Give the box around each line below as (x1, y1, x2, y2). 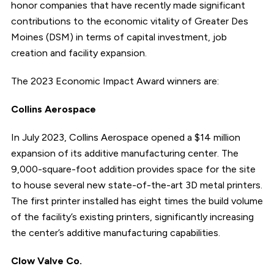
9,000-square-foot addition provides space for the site (10, 163, 256, 175)
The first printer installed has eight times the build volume (10, 194, 263, 207)
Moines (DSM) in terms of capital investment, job (10, 31, 227, 43)
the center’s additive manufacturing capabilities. (10, 226, 223, 239)
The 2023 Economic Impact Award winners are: (10, 75, 226, 87)
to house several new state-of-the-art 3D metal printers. (10, 179, 262, 191)
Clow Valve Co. (10, 254, 89, 267)
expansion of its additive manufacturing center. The (10, 147, 239, 159)
